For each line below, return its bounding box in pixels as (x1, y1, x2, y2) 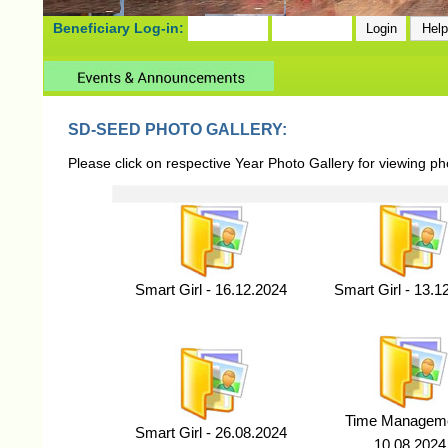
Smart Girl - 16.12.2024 (135, 282, 287, 298)
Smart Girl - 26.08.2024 (135, 425, 287, 441)
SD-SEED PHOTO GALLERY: (68, 121, 287, 138)
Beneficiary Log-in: (53, 20, 188, 36)
